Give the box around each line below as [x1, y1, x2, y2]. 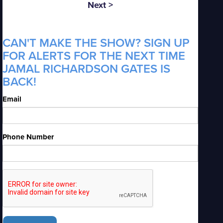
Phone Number [2, 132, 54, 141]
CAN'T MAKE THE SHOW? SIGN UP [2, 36, 190, 50]
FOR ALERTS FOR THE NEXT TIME [2, 49, 185, 63]
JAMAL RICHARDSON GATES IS [2, 62, 170, 76]
